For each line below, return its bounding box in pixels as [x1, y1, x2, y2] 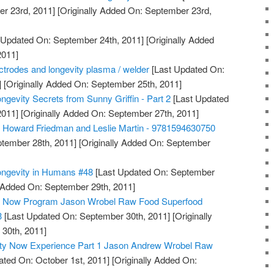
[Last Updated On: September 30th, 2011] [2, 209, 171, 223]
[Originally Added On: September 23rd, [55, 4, 212, 17]
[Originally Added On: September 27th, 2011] [18, 106, 199, 120]
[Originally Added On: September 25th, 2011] [1, 77, 182, 91]
